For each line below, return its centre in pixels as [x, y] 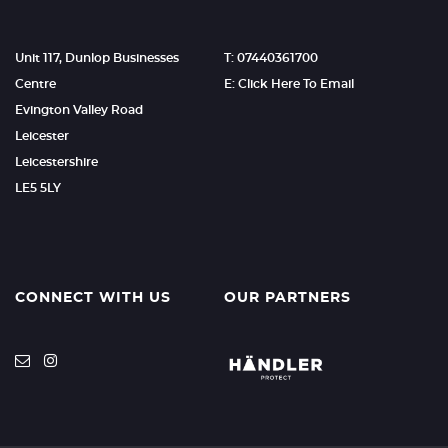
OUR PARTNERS [287, 298]
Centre [35, 84]
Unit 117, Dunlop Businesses [97, 58]
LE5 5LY [38, 188]
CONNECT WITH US [93, 298]
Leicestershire [56, 162]
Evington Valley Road [79, 110]
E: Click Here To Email [288, 84]
